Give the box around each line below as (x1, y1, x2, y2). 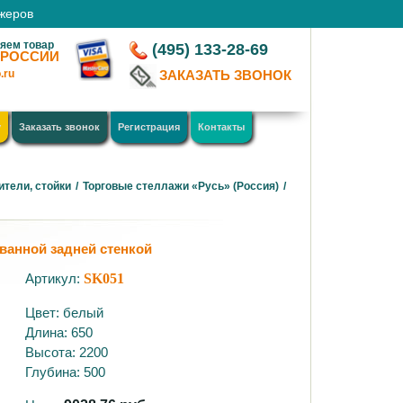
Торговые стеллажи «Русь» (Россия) (83, 180, 280, 193)
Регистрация (117, 121, 180, 132)
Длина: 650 (25, 325, 94, 340)
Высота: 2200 (25, 345, 109, 360)
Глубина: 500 (25, 364, 106, 380)
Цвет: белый (25, 305, 104, 320)
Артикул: (25, 271, 85, 286)
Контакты (197, 121, 245, 132)
